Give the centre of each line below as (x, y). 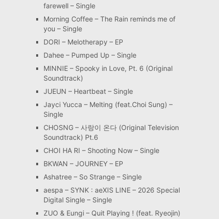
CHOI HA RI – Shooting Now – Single (101, 151)
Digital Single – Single (77, 200)
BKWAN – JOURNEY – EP (83, 164)
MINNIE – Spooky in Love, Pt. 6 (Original (108, 68)
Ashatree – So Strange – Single (92, 177)
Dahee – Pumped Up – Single (90, 55)
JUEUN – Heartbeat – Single (88, 91)
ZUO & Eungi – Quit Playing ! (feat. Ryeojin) (112, 213)
